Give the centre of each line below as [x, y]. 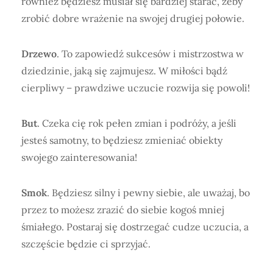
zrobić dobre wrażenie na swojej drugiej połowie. [133, 18]
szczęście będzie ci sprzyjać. [86, 243]
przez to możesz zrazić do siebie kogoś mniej [123, 209]
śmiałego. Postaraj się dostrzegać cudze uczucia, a [135, 226]
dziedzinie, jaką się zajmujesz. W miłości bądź [124, 70]
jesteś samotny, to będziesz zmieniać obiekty [122, 140]
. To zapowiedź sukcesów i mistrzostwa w [150, 53]
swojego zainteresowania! [79, 157]
